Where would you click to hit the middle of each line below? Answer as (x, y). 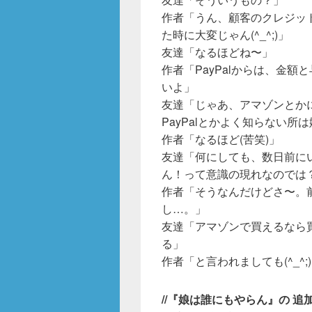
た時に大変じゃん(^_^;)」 (225, 34)
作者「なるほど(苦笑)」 (221, 139)
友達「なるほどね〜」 (217, 52)
